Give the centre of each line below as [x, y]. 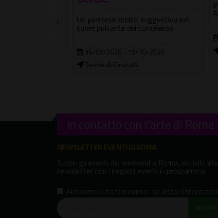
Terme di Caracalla [96, 64]
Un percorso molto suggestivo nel [117, 19]
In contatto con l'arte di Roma [140, 124]
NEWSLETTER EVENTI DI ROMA [107, 147]
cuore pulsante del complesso [110, 27]
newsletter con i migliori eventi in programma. [132, 171]
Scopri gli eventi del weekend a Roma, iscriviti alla [137, 162]
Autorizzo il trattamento [107, 191]
